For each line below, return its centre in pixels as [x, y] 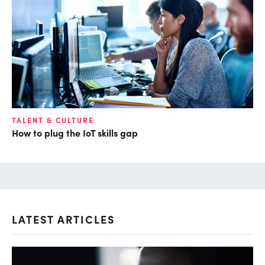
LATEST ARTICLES [63, 219]
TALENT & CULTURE [53, 120]
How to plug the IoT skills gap [75, 132]
